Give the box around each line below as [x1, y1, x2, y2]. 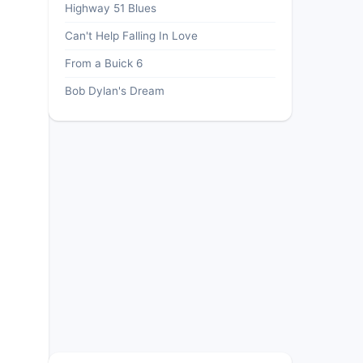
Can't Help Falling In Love [65, 29, 198, 42]
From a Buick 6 [65, 57, 143, 70]
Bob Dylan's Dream [65, 84, 164, 97]
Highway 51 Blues [65, 2, 156, 15]
